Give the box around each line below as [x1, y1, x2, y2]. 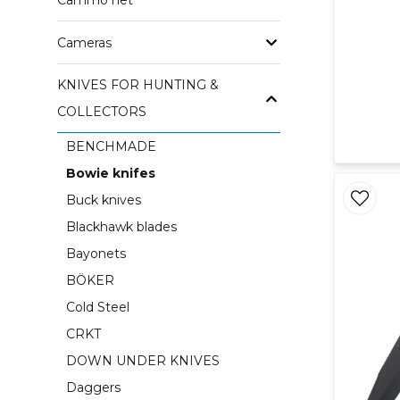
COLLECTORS [57, 104, 146, 121]
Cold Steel [66, 299, 129, 316]
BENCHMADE [66, 138, 156, 155]
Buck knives [66, 192, 141, 209]
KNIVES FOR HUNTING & [57, 77, 219, 94]
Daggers [66, 379, 121, 396]
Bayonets [66, 246, 126, 262]
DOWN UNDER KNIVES [66, 353, 220, 370]
